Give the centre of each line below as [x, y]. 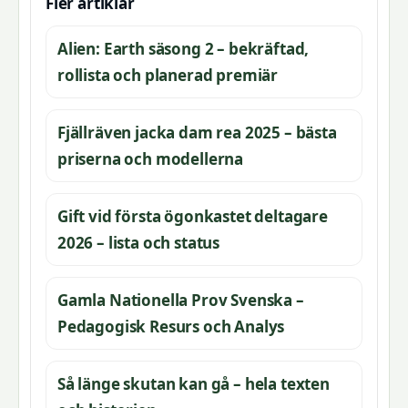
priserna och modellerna [151, 158]
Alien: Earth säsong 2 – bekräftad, [184, 48]
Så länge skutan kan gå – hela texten [194, 383]
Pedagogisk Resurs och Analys [171, 326]
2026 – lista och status [139, 242]
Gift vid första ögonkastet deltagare [193, 216]
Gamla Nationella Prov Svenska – [181, 300]
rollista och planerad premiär [168, 75]
